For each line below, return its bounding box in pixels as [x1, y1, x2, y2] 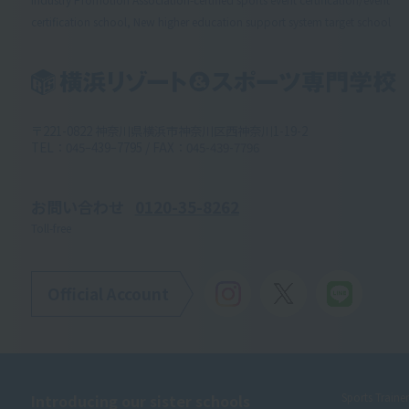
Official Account [47, 281, 169, 305]
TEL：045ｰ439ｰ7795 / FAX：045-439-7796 [30, 138, 259, 157]
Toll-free [30, 220, 71, 236]
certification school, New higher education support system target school [30, 13, 391, 29]
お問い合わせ [30, 195, 124, 219]
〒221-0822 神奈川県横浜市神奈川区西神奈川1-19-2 [30, 121, 308, 141]
